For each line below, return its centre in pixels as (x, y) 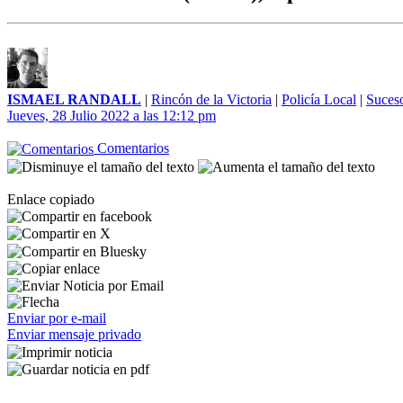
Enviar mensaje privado (74, 335)
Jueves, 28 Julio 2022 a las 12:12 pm (112, 116)
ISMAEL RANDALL (74, 99)
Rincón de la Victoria (211, 99)
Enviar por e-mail (57, 318)
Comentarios (131, 148)
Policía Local (319, 99)
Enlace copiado (51, 199)
